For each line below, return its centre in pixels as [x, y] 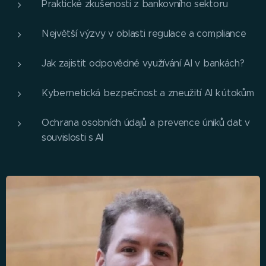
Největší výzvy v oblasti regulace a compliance [144, 34]
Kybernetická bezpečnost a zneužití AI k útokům [148, 93]
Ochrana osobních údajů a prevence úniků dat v [146, 123]
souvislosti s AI [72, 138]
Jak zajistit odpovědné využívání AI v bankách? [143, 64]
